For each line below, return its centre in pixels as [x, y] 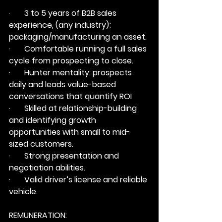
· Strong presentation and [65, 156]
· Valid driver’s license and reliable [79, 180]
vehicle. [23, 192]
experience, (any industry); [61, 25]
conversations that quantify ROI [70, 96]
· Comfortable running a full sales [79, 49]
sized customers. [41, 144]
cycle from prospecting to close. [71, 61]
